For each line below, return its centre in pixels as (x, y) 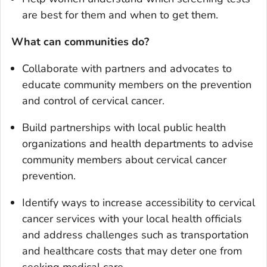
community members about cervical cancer (124, 160)
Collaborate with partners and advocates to (127, 69)
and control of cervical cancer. (93, 101)
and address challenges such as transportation (135, 235)
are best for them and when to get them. (120, 15)
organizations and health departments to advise (138, 144)
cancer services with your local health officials (132, 219)
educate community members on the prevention (137, 85)
